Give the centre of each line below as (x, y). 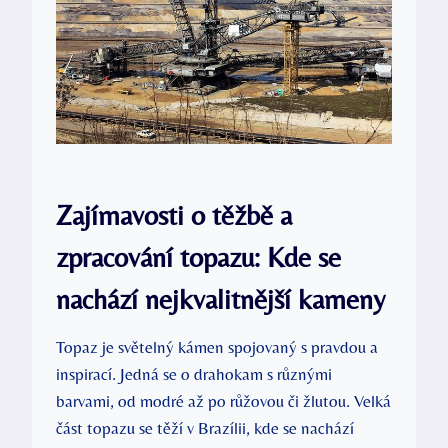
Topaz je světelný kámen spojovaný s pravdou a (217, 346)
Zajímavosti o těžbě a (174, 214)
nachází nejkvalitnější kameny (220, 298)
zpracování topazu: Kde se (198, 256)
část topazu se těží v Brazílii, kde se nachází (205, 427)
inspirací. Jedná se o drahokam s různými (194, 373)
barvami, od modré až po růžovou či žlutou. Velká (223, 400)
